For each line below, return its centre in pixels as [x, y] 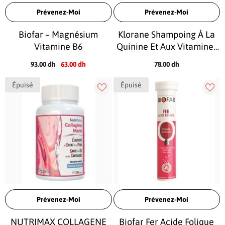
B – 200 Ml [166, 59]
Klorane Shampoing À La [167, 34]
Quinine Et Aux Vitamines [166, 46]
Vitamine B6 [58, 46]
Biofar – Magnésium [59, 34]
